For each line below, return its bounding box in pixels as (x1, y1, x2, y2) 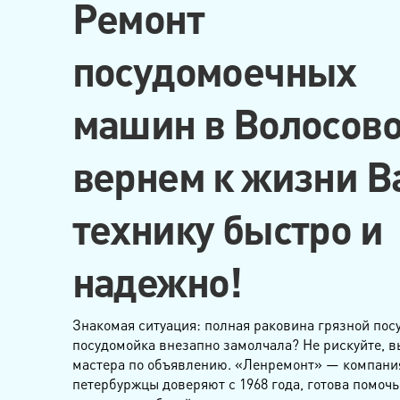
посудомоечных (71, 44, 356, 96)
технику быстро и (71, 202, 383, 254)
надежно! (71, 254, 242, 307)
